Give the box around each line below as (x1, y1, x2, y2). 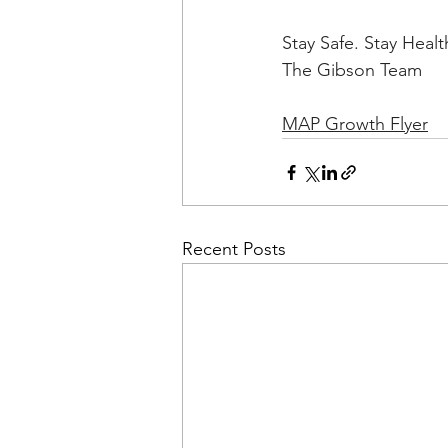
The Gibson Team (282, 59, 422, 81)
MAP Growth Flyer (282, 113, 428, 135)
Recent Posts (182, 238, 286, 260)
